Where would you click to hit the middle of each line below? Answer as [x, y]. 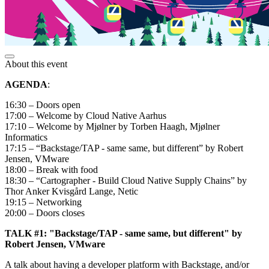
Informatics [26, 137]
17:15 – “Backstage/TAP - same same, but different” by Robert [124, 148]
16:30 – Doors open [43, 104]
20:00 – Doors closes [45, 213]
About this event [36, 64]
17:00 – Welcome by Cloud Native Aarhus [86, 115]
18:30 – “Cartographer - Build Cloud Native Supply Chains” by [126, 180]
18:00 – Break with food [51, 169]
